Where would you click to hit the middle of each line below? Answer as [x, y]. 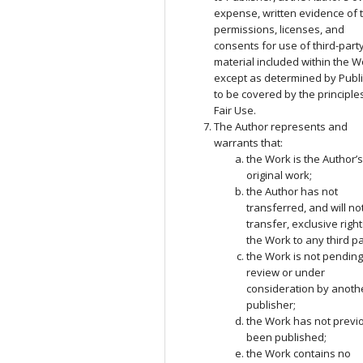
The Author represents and [281, 127]
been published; [287, 337]
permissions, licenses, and [280, 30]
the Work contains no [299, 354]
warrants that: [249, 143]
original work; [280, 175]
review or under [286, 273]
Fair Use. [235, 111]
